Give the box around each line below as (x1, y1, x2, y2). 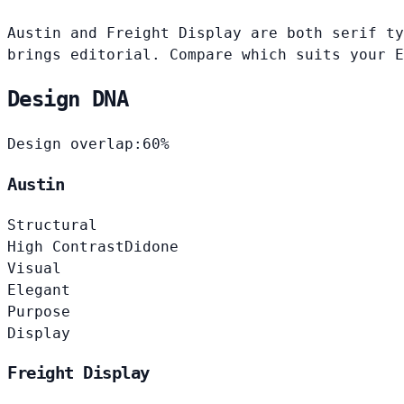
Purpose (7, 302, 70, 320)
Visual (7, 259, 61, 277)
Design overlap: (7, 135, 142, 153)
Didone (124, 237, 179, 255)
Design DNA (7, 87, 128, 113)
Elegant (7, 280, 70, 298)
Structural (7, 216, 97, 234)
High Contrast (7, 237, 124, 255)
